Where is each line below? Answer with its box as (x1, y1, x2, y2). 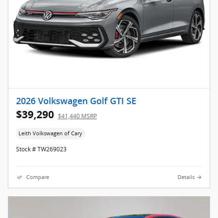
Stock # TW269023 (16, 145, 67, 154)
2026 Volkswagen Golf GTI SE (16, 96, 136, 106)
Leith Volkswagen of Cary (18, 129, 83, 137)
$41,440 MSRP (58, 111, 97, 120)
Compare (26, 174, 49, 181)
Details (178, 174, 195, 181)
